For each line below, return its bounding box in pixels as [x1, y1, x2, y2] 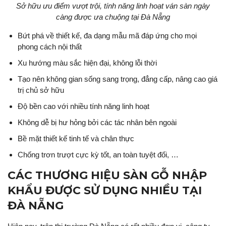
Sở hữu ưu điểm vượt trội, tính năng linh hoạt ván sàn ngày [16, 1, 210, 10]
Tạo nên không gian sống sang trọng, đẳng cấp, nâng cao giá [18, 74, 217, 83]
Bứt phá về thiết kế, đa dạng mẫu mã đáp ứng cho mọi [18, 31, 197, 40]
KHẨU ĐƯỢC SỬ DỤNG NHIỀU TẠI [8, 183, 202, 197]
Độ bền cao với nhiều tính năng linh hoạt [18, 101, 149, 110]
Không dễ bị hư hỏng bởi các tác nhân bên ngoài [18, 118, 177, 127]
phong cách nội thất [18, 42, 82, 51]
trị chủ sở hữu [18, 85, 64, 94]
